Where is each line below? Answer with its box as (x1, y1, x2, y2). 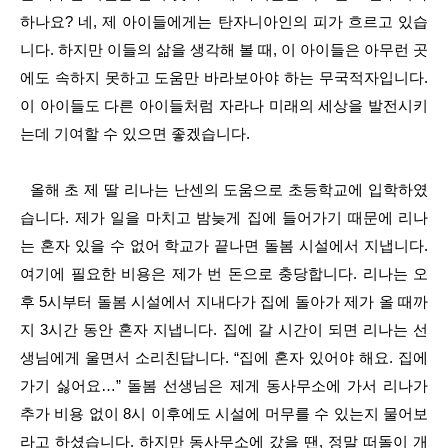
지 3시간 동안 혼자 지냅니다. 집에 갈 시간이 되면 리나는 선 (20, 321, 428, 338)
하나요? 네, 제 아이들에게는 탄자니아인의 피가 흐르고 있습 (20, 13, 428, 30)
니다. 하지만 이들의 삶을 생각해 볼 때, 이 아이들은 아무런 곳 (20, 41, 428, 58)
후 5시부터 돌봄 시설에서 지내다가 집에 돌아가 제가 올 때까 (20, 293, 428, 310)
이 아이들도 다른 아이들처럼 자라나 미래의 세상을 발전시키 (20, 97, 428, 114)
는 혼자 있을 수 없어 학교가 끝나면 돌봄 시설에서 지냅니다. (20, 237, 428, 254)
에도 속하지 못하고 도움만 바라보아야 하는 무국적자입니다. (20, 69, 428, 86)
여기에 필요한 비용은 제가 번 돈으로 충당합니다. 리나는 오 (20, 265, 428, 282)
